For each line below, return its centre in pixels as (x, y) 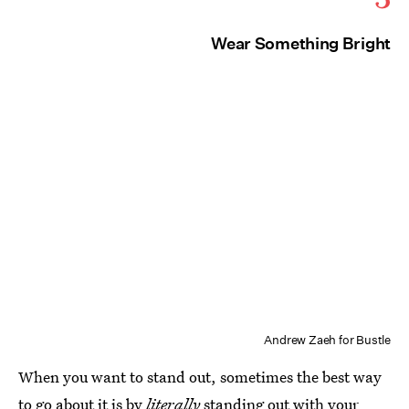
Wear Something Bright (301, 43)
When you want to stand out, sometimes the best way (200, 377)
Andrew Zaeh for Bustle (327, 340)
